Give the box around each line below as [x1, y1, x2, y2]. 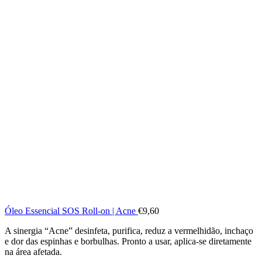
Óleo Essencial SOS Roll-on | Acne [5, 205, 138, 216]
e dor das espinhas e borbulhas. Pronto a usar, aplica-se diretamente [5, 236, 251, 246]
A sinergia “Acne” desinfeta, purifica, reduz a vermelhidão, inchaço [5, 225, 253, 236]
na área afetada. [5, 246, 62, 257]
